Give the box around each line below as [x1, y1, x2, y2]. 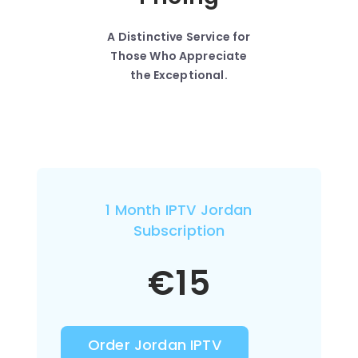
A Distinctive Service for [107, 29, 251, 45]
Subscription [133, 221, 225, 241]
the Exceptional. [130, 67, 228, 83]
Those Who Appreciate [110, 48, 248, 64]
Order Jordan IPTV [88, 335, 221, 355]
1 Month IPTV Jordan [105, 200, 253, 220]
